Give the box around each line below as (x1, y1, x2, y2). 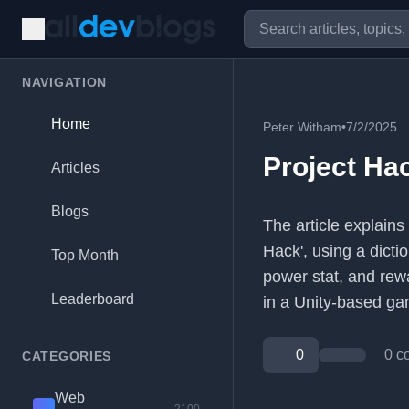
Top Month (51, 247, 119, 263)
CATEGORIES (22, 349, 111, 363)
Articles (51, 160, 100, 175)
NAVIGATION (22, 75, 107, 89)
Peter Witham (263, 120, 341, 134)
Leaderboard (51, 291, 134, 307)
